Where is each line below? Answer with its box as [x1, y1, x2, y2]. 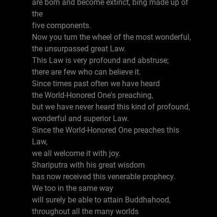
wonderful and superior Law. [32, 114, 129, 123]
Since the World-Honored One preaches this [32, 125, 179, 135]
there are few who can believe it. [32, 67, 141, 77]
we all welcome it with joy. [32, 149, 121, 158]
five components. [32, 21, 91, 30]
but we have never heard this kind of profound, [32, 102, 190, 111]
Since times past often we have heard [32, 79, 160, 88]
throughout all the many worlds [32, 207, 139, 216]
